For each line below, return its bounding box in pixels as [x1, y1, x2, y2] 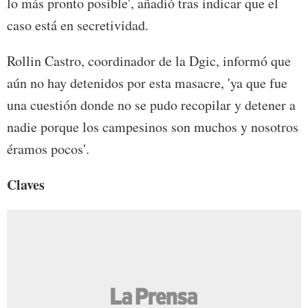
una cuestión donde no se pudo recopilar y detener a [7, 96, 296, 115]
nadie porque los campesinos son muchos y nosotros [7, 118, 298, 137]
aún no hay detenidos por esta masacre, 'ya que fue [7, 74, 287, 93]
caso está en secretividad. [7, 16, 148, 35]
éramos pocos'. [7, 140, 89, 159]
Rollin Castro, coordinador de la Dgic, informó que [7, 52, 291, 71]
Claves [7, 175, 45, 195]
